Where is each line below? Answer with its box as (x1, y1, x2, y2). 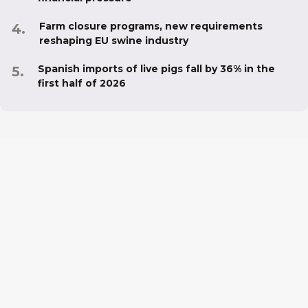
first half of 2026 (38, 76, 126, 89)
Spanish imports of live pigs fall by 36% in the (38, 62, 275, 75)
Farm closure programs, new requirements (39, 19, 263, 32)
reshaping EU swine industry (39, 34, 188, 47)
